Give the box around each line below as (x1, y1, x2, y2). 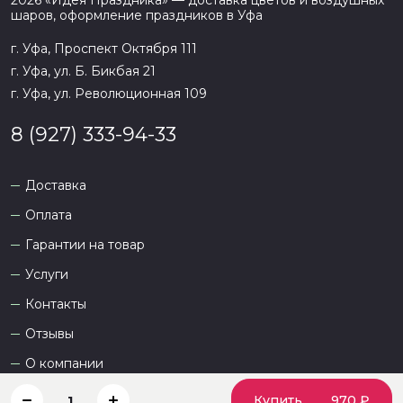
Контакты (25, 296, 86, 313)
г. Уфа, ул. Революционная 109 (11, 85, 207, 103)
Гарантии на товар (25, 237, 145, 254)
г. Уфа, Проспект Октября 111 (11, 40, 197, 58)
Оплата (25, 207, 72, 224)
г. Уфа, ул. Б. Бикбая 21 (11, 63, 156, 80)
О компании (25, 355, 103, 372)
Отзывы (25, 326, 74, 343)
